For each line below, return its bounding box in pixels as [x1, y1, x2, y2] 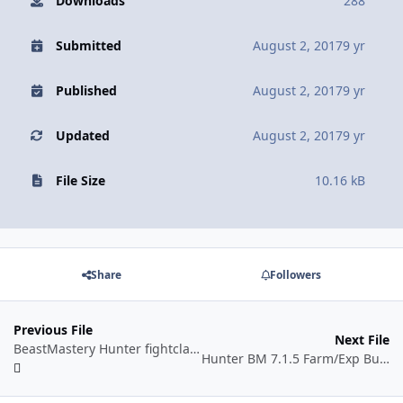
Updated [55, 127, 110, 145]
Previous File [13, 321, 93, 339]
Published [55, 82, 117, 100]
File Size [55, 172, 105, 190]
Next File [335, 330, 390, 348]
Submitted [55, 37, 121, 55]
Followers [269, 266, 321, 282]
